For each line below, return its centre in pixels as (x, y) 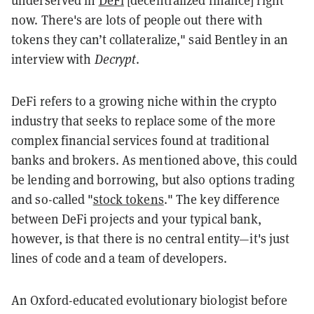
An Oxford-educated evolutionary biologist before (149, 300)
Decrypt (115, 59)
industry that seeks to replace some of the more (143, 121)
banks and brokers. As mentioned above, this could (154, 160)
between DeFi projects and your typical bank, (137, 219)
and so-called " (52, 199)
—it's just (265, 238)
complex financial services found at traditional (140, 140)
